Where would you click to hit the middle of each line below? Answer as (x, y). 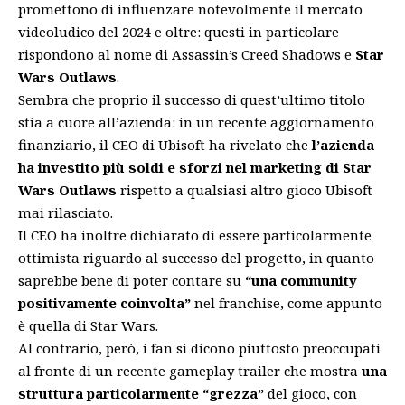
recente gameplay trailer (198, 370)
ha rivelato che (257, 144)
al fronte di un (67, 370)
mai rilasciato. (66, 212)
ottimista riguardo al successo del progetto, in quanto (196, 257)
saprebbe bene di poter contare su (130, 280)
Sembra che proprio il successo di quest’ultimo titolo (192, 99)
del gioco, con (311, 393)
